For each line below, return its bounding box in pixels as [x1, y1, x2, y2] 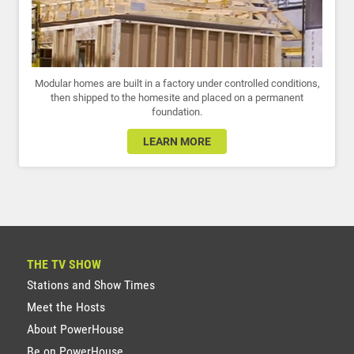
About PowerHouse [27, 322, 124, 337]
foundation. [152, 105, 202, 118]
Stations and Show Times [27, 277, 155, 292]
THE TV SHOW [27, 257, 101, 272]
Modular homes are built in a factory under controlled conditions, [34, 77, 320, 89]
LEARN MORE [143, 134, 211, 148]
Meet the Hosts [27, 299, 105, 314]
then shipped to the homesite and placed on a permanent [51, 91, 303, 104]
